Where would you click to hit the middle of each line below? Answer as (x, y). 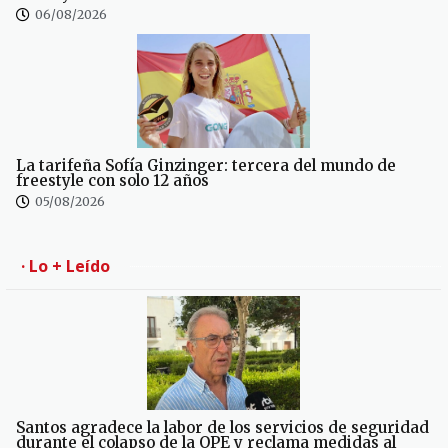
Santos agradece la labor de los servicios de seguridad (222, 428)
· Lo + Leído (65, 266)
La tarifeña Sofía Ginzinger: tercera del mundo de (206, 166)
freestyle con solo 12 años (112, 181)
